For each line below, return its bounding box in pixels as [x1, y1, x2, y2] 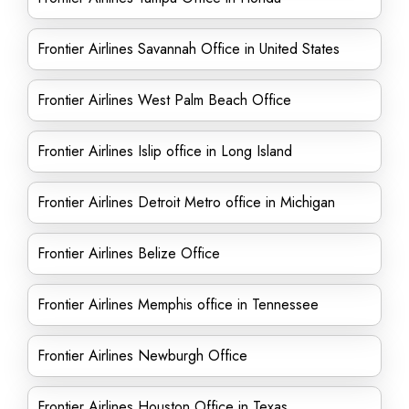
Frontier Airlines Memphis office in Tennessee [37, 294, 319, 315]
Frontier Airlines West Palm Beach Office [37, 89, 291, 110]
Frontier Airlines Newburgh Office [37, 345, 247, 366]
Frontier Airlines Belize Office [37, 243, 220, 264]
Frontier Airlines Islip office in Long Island [37, 141, 292, 162]
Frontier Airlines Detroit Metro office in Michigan [37, 192, 335, 213]
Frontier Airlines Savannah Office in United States [37, 38, 340, 59]
